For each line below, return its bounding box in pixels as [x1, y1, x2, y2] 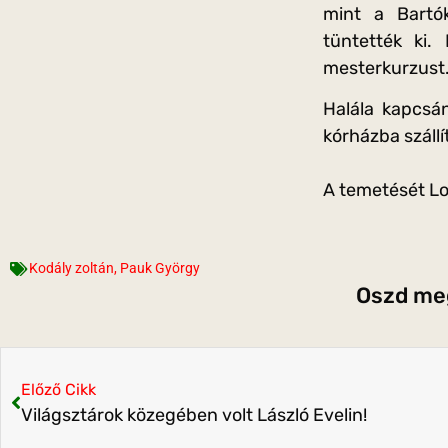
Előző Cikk [21, 380, 96, 400]
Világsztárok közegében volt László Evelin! [21, 404, 367, 427]
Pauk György [120, 260, 200, 277]
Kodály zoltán [29, 260, 114, 277]
